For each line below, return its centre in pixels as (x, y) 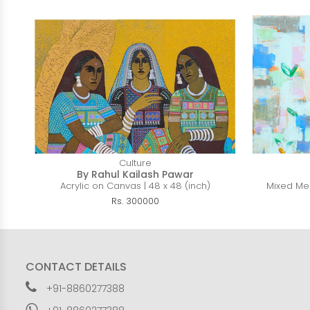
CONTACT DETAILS (76, 267)
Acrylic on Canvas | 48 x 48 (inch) (136, 186)
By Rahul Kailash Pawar (136, 174)
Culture (136, 163)
